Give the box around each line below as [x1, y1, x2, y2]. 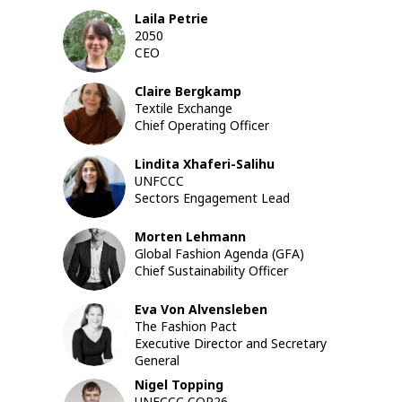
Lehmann [186, 228, 246, 246]
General [135, 352, 179, 370]
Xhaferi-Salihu [183, 155, 275, 173]
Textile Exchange [135, 100, 232, 118]
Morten [135, 228, 182, 246]
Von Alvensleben [161, 301, 267, 319]
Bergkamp [175, 83, 241, 100]
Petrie [169, 10, 208, 28]
